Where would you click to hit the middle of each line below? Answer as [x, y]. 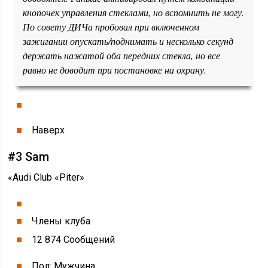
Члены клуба [61, 221]
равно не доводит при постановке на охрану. [115, 70]
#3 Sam [29, 157]
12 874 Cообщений [74, 240]
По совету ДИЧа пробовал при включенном [111, 27]
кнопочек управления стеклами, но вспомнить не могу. [134, 12]
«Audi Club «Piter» [46, 177]
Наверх [48, 130]
